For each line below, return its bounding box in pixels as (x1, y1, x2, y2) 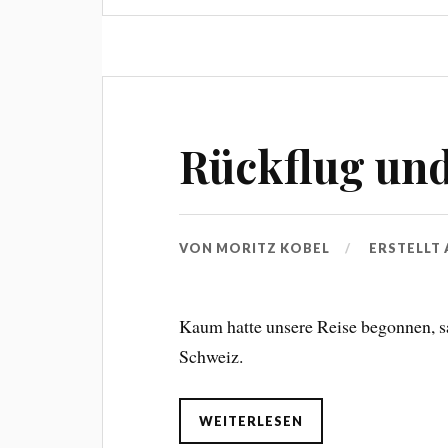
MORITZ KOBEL (216, 240, 331, 257)
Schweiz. (179, 344, 244, 369)
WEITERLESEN (199, 413, 304, 430)
